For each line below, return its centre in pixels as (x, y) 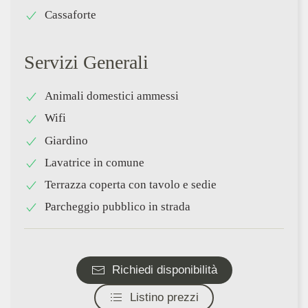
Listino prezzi (164, 297)
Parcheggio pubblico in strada (118, 206)
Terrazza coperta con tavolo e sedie (131, 184)
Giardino (66, 140)
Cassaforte (70, 15)
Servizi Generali (86, 63)
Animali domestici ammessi (112, 96)
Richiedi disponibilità (164, 269)
